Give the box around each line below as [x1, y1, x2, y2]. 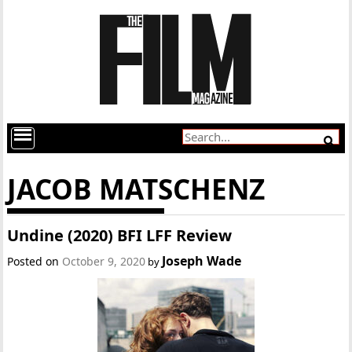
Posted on [7, 254, 63, 269]
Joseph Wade [162, 252, 242, 269]
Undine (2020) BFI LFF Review [7, 225, 233, 246]
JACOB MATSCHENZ [7, 170, 266, 207]
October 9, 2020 [62, 254, 146, 269]
